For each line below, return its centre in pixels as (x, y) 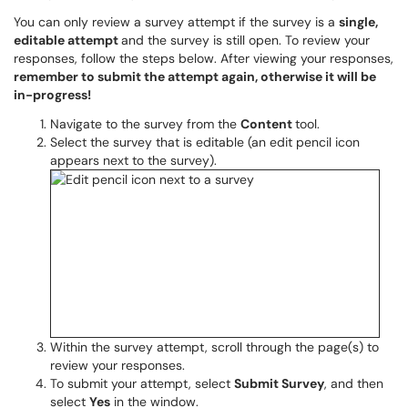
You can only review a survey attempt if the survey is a (176, 22)
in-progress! (52, 95)
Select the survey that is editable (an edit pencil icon (205, 142)
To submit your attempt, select (142, 383)
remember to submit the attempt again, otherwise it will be (195, 76)
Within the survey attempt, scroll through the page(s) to (214, 347)
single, (358, 22)
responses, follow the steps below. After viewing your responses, (204, 58)
